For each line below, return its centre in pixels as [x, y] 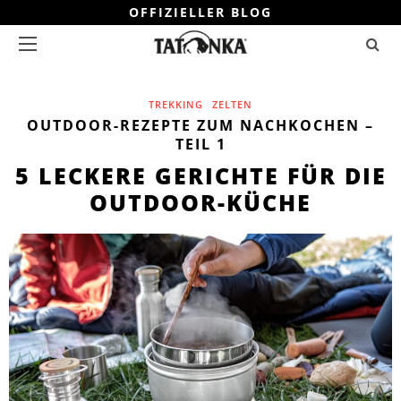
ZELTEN [232, 104]
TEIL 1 [200, 144]
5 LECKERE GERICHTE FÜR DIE [200, 175]
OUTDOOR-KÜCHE [200, 202]
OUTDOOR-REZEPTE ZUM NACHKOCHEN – [200, 125]
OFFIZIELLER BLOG [200, 12]
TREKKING [176, 104]
